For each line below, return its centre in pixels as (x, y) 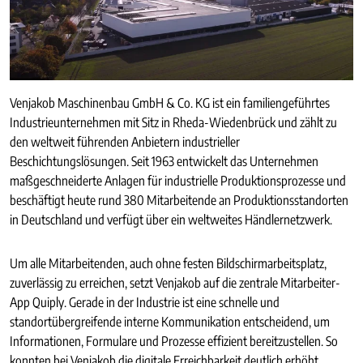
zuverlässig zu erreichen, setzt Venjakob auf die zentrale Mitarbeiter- (175, 282)
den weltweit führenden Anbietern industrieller (125, 141)
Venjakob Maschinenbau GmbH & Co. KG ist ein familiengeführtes (170, 102)
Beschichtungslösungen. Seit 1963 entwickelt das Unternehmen (164, 161)
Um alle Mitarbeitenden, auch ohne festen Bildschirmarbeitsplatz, (168, 263)
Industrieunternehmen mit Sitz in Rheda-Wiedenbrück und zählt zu (173, 122)
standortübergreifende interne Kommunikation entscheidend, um (170, 321)
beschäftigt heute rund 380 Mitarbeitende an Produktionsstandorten (179, 200)
